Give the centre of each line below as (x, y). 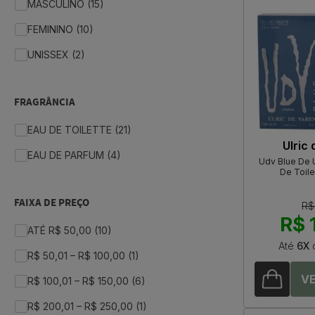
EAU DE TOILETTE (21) (79, 130)
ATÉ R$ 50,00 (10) (70, 231)
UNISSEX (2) (56, 55)
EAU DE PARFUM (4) (74, 155)
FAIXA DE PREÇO (52, 203)
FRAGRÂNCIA (45, 103)
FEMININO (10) (60, 30)
